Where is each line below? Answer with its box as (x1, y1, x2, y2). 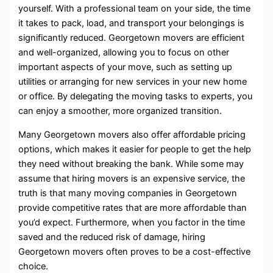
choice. (18, 260, 49, 272)
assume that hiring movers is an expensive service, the (18, 172, 246, 184)
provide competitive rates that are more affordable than (18, 202, 247, 213)
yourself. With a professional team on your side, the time (18, 3, 251, 14)
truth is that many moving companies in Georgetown (18, 187, 238, 199)
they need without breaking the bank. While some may (18, 158, 244, 169)
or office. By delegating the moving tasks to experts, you (18, 91, 253, 102)
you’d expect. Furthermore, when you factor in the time (18, 216, 246, 228)
